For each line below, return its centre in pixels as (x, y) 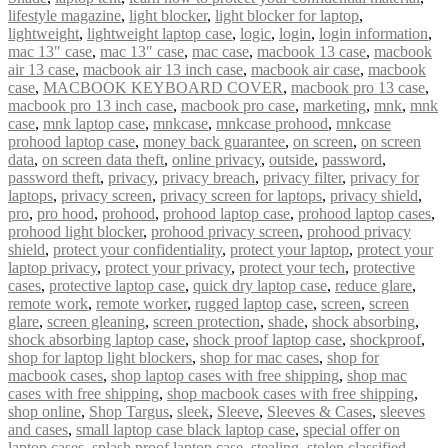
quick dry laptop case (260, 285)
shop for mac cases (259, 357)
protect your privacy (168, 267)
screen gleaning (96, 321)
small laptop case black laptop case (185, 429)
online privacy (216, 159)
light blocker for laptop (287, 15)
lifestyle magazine (64, 15)
